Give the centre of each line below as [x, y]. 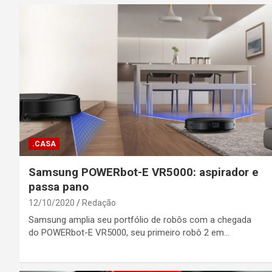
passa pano [59, 186]
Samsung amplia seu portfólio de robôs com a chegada [140, 219]
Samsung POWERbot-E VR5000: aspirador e [144, 172]
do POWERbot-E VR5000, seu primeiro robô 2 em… [129, 232]
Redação [99, 202]
